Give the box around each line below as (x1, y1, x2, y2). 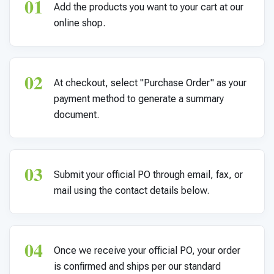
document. (54, 109, 99, 120)
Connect (22, 55, 68, 68)
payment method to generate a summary (54, 93, 224, 105)
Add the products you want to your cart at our (54, 1, 243, 13)
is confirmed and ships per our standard (54, 261, 221, 272)
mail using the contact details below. (54, 185, 209, 196)
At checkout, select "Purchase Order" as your (54, 77, 246, 89)
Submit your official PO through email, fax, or (54, 169, 243, 180)
